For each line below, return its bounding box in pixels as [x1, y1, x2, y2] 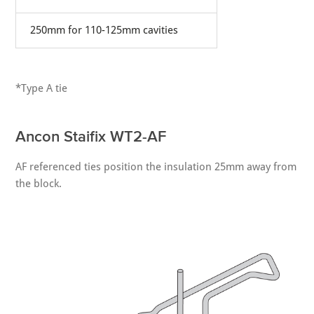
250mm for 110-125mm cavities [30, 23, 179, 36]
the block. [15, 177, 62, 190]
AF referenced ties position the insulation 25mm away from [15, 160, 297, 173]
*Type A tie [15, 81, 68, 95]
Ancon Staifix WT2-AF [15, 127, 167, 144]
